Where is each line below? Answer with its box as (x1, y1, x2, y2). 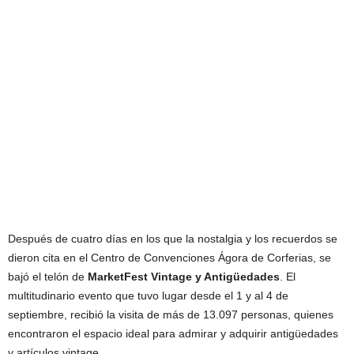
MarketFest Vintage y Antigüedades (88, 269, 280, 283)
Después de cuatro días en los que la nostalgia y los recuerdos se (8, 232, 337, 245)
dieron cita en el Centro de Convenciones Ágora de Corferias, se (8, 250, 331, 264)
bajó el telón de (8, 269, 88, 283)
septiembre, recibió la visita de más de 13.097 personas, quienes (8, 307, 333, 321)
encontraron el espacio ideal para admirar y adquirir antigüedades (8, 326, 338, 340)
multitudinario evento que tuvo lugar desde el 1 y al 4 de (8, 288, 288, 302)
